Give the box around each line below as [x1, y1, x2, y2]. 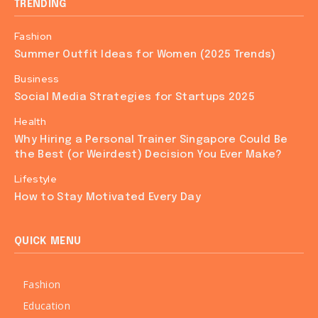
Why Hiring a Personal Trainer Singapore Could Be [14, 134, 288, 146]
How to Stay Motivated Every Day [14, 192, 201, 203]
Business [14, 72, 60, 85]
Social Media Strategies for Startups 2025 [14, 92, 256, 103]
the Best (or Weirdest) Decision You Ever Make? [14, 149, 283, 160]
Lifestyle [14, 172, 57, 185]
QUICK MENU [14, 236, 82, 246]
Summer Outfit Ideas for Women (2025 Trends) [14, 49, 276, 60]
